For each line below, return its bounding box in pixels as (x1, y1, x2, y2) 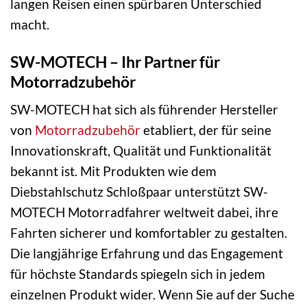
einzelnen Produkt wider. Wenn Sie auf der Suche (10, 286, 295, 303)
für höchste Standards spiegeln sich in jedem (10, 266, 265, 282)
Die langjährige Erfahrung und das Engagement (10, 245, 283, 262)
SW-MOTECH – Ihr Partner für (10, 51, 220, 71)
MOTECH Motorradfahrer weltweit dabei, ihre (10, 204, 278, 221)
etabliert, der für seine (140, 122, 271, 138)
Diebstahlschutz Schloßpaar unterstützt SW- (10, 184, 268, 200)
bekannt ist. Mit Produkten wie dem (10, 163, 217, 180)
